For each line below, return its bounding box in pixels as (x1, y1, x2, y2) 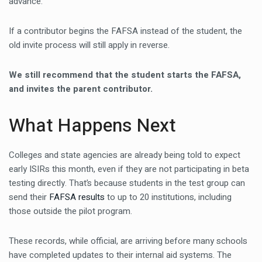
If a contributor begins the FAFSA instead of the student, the (9, 25, 242, 37)
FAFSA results (49, 191, 105, 204)
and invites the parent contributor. (9, 82, 153, 95)
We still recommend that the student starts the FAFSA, (9, 68, 241, 81)
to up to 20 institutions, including (105, 191, 232, 204)
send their (9, 191, 49, 204)
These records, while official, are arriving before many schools (9, 235, 247, 247)
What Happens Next (9, 112, 176, 139)
